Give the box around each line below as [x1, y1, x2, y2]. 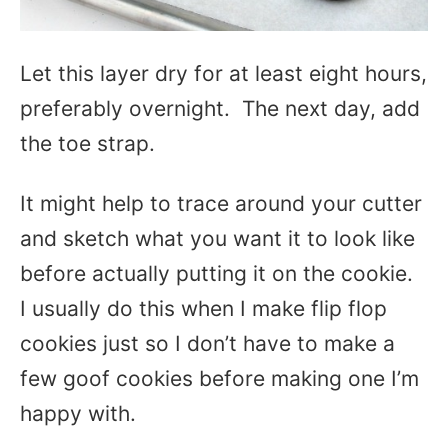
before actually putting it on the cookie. [20, 260, 419, 286]
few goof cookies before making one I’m [20, 365, 419, 391]
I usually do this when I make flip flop [20, 295, 387, 321]
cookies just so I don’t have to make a [20, 330, 395, 356]
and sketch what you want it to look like [20, 225, 415, 251]
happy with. [20, 400, 136, 426]
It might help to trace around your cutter [20, 190, 422, 216]
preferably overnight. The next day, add [20, 95, 420, 121]
